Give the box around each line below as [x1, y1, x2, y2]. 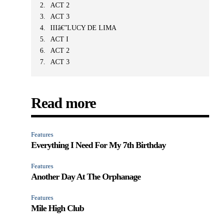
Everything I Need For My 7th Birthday [31, 140, 166, 150]
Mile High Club [31, 203, 84, 213]
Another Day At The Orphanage [31, 171, 141, 182]
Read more [31, 94, 96, 111]
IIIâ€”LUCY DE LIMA [50, 24, 117, 32]
